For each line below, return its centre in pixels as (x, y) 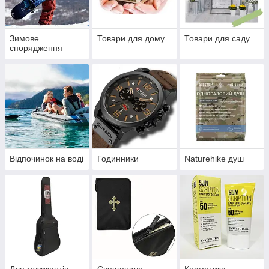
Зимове (24, 39)
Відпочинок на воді (47, 159)
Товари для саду (217, 39)
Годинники (118, 159)
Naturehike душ (214, 159)
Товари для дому (131, 39)
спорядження (36, 48)
